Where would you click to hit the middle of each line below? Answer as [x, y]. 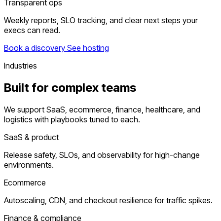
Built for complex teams [70, 87]
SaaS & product [31, 137]
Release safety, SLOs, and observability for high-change [102, 155]
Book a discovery [35, 48]
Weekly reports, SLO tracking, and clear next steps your [101, 20]
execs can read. [32, 30]
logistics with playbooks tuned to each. [72, 119]
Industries [20, 66]
